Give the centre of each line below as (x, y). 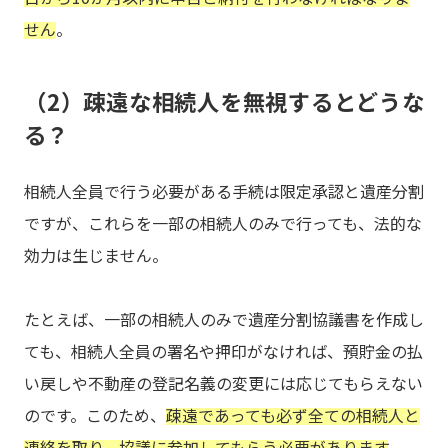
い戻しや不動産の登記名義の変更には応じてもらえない (223, 383)
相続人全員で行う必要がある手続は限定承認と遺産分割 (224, 191)
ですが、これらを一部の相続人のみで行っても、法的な (223, 223)
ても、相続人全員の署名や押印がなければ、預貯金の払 (223, 351)
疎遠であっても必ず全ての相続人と (293, 415)
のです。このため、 (95, 415)
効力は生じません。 (96, 255)
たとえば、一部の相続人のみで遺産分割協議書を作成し (224, 319)
